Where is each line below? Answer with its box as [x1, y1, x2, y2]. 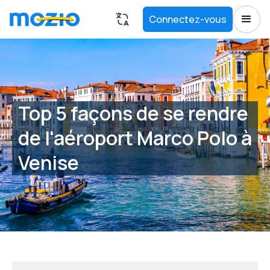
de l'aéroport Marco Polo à [18, 124, 252, 151]
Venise [18, 149, 79, 176]
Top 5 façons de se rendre [18, 99, 248, 127]
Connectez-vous [149, 13, 227, 26]
